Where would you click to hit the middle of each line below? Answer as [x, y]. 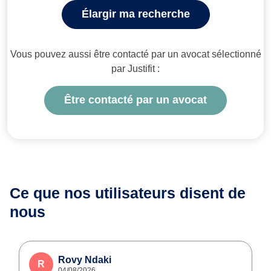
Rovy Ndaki [85, 260]
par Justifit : [135, 68]
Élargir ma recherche [135, 14]
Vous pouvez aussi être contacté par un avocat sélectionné [135, 54]
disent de [213, 193]
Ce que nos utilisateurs [95, 193]
